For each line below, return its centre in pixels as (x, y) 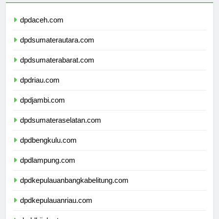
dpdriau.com (40, 89)
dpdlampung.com (48, 169)
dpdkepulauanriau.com (56, 209)
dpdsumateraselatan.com (61, 129)
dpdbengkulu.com (48, 149)
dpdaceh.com (42, 29)
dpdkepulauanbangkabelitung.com (74, 189)
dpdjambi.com (43, 109)
